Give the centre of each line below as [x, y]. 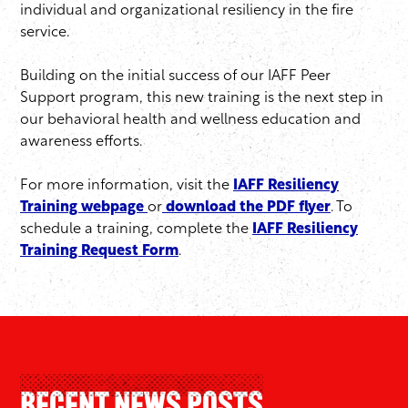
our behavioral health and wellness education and [190, 121]
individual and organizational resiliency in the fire [187, 11]
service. [48, 33]
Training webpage [82, 208]
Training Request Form [99, 252]
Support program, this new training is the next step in [202, 99]
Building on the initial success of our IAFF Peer [175, 77]
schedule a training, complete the [136, 230]
